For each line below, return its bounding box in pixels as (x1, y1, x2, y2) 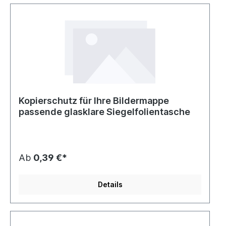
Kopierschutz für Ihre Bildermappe (19, 95, 169, 106)
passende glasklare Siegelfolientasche (19, 106, 190, 117)
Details (97, 180, 123, 189)
